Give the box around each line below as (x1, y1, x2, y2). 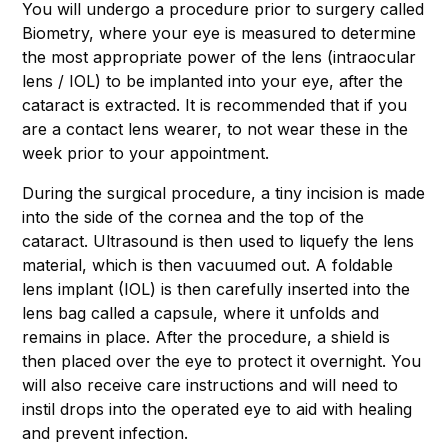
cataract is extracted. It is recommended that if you (22, 94, 407, 115)
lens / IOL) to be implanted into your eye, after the (22, 70, 403, 91)
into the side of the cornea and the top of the (22, 206, 364, 227)
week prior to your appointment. (22, 142, 269, 163)
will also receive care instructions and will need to (22, 374, 398, 395)
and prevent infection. (22, 422, 188, 443)
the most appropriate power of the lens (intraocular (22, 46, 416, 67)
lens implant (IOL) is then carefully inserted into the (22, 278, 410, 299)
